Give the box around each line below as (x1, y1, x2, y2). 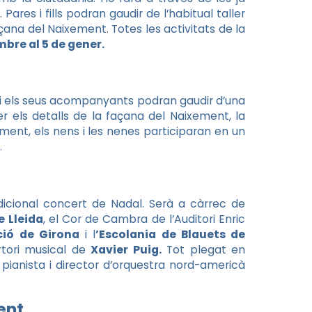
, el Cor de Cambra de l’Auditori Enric (42, 211, 246, 226)
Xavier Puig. (91, 242, 162, 257)
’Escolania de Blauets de (95, 226, 245, 242)
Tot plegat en (161, 242, 245, 257)
